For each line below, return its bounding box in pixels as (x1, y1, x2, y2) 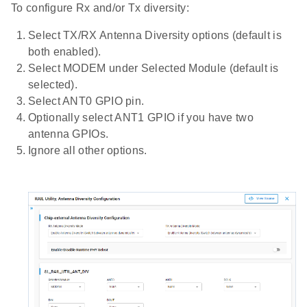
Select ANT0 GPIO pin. (28, 95, 145, 108)
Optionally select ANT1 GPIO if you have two (28, 112, 254, 124)
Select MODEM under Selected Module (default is (28, 62, 279, 75)
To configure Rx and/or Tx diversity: (11, 2, 189, 14)
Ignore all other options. (28, 145, 147, 157)
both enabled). (28, 46, 101, 58)
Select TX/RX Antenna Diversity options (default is (28, 29, 282, 42)
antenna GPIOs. (28, 128, 109, 140)
